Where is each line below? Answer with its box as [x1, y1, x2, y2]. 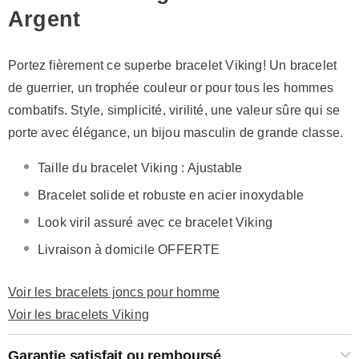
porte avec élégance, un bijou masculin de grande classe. [8, 126, 344, 140]
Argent [8, 6, 81, 32]
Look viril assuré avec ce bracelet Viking [38, 216, 273, 230]
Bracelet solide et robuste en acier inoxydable [38, 188, 305, 203]
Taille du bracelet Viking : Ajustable [38, 161, 243, 175]
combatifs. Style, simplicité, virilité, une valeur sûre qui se [8, 103, 341, 118]
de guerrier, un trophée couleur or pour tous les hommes [8, 81, 334, 95]
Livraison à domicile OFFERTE [38, 243, 220, 257]
